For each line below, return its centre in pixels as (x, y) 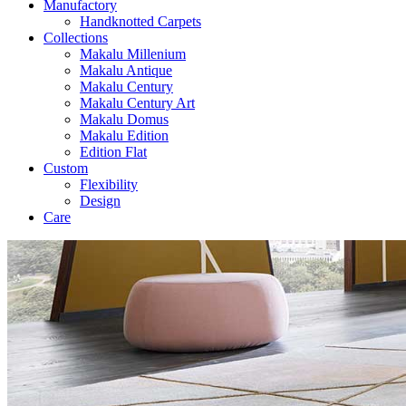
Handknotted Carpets (140, 21)
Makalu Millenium (133, 54)
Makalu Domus (124, 119)
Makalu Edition (124, 135)
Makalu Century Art (137, 103)
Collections (76, 38)
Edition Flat (113, 152)
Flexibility (109, 184)
